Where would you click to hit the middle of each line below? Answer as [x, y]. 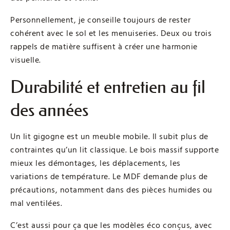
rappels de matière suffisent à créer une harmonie [104, 47]
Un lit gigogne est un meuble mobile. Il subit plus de [109, 137]
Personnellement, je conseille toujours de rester [100, 20]
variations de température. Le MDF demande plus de [109, 177]
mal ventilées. [36, 204]
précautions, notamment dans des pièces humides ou [111, 190]
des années [49, 110]
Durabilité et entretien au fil [108, 87]
